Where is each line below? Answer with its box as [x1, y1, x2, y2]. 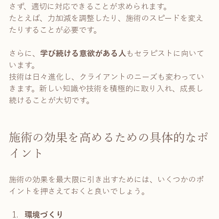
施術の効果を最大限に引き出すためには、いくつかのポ [9, 175, 204, 184]
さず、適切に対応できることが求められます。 [9, 2, 171, 11]
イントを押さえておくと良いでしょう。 [9, 187, 149, 196]
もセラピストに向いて [126, 49, 204, 58]
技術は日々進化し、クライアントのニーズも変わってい [9, 73, 204, 81]
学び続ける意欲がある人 [40, 49, 126, 58]
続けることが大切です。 [9, 96, 94, 105]
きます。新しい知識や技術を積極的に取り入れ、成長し [9, 85, 203, 93]
